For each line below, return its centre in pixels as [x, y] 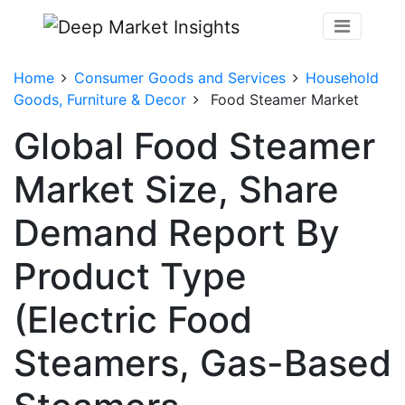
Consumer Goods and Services [180, 77]
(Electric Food [133, 319]
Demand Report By [177, 232]
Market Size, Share [176, 189]
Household [342, 77]
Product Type [130, 276]
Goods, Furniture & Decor [100, 99]
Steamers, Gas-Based [202, 363]
